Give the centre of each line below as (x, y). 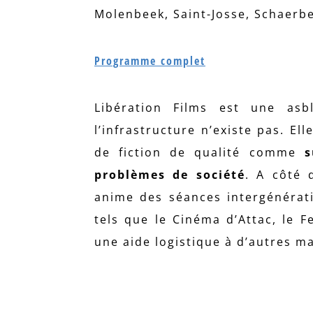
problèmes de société (170, 174)
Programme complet (150, 60)
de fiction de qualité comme (199, 152)
